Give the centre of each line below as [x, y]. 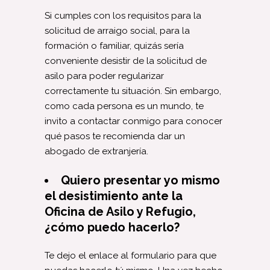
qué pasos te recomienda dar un [115, 136]
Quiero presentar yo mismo [140, 180]
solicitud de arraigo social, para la [117, 30]
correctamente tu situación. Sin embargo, [133, 91]
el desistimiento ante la [114, 196]
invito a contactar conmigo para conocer [133, 121]
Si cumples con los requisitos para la [123, 15]
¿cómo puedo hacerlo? [112, 227]
